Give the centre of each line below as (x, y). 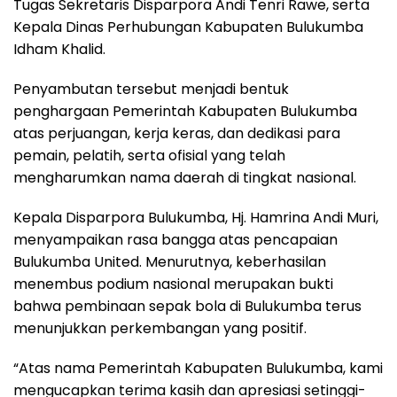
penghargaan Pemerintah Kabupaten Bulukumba (185, 112)
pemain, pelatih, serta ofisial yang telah (149, 156)
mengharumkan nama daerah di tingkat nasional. (185, 178)
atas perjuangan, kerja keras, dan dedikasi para (177, 134)
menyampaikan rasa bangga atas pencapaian (175, 240)
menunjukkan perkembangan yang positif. (160, 329)
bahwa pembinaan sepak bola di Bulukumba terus (187, 307)
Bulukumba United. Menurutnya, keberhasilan (170, 262)
